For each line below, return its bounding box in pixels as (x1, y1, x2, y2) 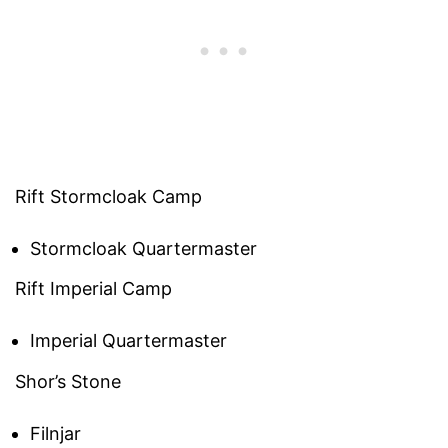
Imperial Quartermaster (30, 330, 227, 352)
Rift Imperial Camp (15, 278, 172, 300)
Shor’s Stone (15, 370, 121, 392)
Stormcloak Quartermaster (30, 237, 257, 259)
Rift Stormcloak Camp (15, 185, 202, 207)
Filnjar (30, 422, 81, 444)
